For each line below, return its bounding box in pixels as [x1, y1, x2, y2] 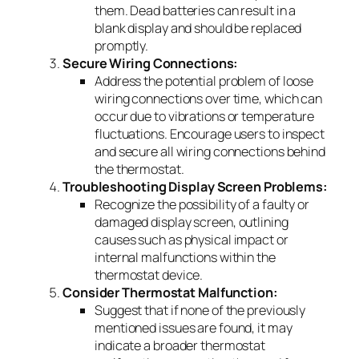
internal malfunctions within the [95, 248, 276, 266]
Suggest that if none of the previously [95, 301, 306, 319]
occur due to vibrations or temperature [95, 107, 315, 125]
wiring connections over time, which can [95, 89, 323, 107]
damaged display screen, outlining [95, 212, 288, 231]
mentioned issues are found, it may [95, 318, 292, 337]
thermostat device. [95, 265, 204, 284]
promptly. [95, 36, 149, 54]
